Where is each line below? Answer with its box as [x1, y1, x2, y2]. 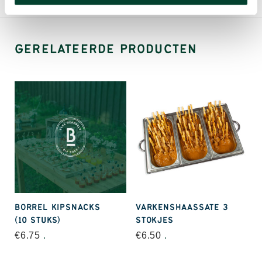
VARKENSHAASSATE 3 [136, 202, 229, 212]
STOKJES [136, 215, 174, 225]
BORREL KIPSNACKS [15, 202, 101, 212]
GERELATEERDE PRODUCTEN [15, 42, 197, 56]
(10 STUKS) [15, 215, 61, 225]
